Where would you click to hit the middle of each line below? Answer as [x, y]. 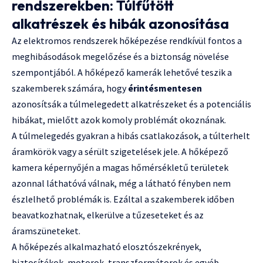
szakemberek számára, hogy [70, 88]
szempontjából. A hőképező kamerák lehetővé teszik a [122, 73]
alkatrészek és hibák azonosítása [120, 24]
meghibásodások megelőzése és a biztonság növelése [120, 57]
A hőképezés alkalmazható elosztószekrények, [107, 247]
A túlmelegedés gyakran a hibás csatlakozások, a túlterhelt [131, 136]
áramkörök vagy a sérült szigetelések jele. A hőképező [120, 152]
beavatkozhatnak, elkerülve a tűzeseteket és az [108, 215]
